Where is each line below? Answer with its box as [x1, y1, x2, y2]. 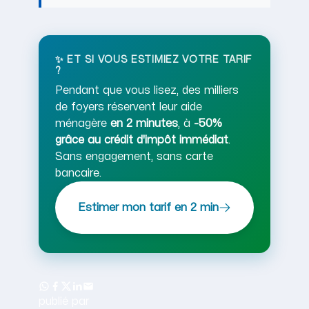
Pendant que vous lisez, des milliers [55, 85, 239, 97]
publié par [39, 296, 89, 308]
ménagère [55, 118, 110, 130]
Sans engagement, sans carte [55, 151, 213, 163]
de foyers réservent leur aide [55, 101, 202, 113]
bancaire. [55, 168, 101, 179]
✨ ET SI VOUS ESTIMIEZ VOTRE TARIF [55, 55, 252, 65]
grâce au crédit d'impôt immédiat [55, 134, 228, 146]
